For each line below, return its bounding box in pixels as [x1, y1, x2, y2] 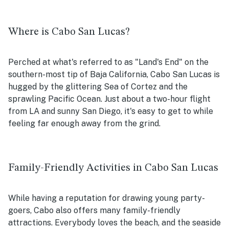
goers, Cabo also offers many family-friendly [8, 205, 180, 216]
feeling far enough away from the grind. [8, 119, 163, 129]
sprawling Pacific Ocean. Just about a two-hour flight [8, 94, 211, 104]
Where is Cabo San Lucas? [8, 27, 130, 38]
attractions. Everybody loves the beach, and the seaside [8, 218, 221, 228]
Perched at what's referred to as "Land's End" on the [8, 57, 209, 67]
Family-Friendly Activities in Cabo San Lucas [8, 163, 218, 174]
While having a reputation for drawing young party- [8, 193, 205, 203]
